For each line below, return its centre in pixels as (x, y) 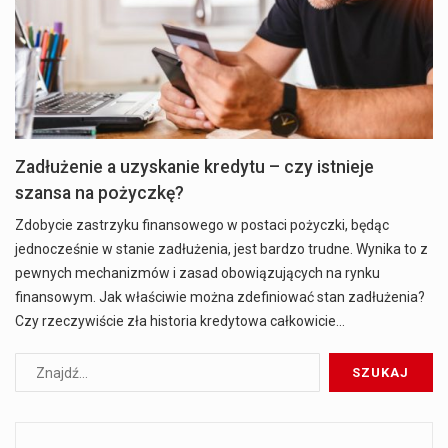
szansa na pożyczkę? (99, 193)
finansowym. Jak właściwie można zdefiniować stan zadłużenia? (220, 297)
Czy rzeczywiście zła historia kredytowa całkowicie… (180, 321)
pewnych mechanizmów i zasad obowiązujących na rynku (197, 273)
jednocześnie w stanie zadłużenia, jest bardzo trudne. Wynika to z (221, 249)
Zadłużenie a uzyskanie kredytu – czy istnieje (194, 167)
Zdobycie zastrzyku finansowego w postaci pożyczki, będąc (202, 225)
